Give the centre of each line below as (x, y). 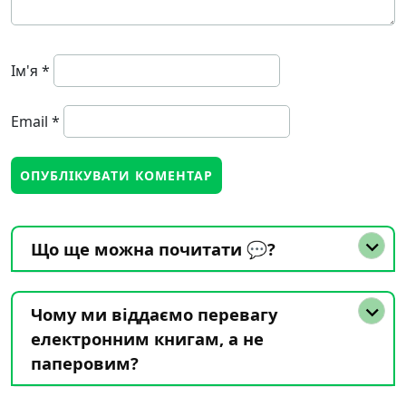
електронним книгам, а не (147, 338)
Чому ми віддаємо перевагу (154, 314)
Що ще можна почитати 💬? (153, 249)
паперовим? (85, 363)
